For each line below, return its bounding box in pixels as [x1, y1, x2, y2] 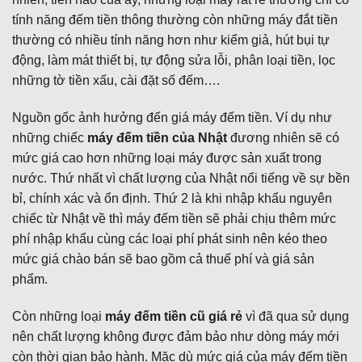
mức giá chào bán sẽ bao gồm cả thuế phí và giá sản [12, 251, 314, 266]
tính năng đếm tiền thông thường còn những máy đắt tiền [12, 12, 338, 27]
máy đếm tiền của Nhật [87, 130, 227, 145]
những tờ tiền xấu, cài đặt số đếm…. [12, 73, 220, 87]
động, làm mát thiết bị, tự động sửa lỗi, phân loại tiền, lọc [12, 53, 335, 67]
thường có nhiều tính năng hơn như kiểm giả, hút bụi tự [12, 32, 330, 47]
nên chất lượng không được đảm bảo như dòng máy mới [12, 329, 339, 343]
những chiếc [12, 130, 87, 145]
